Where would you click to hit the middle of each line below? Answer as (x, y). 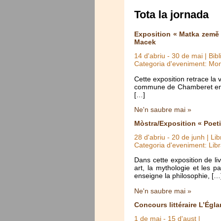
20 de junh (188, 137)
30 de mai (187, 56)
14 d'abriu (150, 56)
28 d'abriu (150, 137)
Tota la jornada (171, 15)
